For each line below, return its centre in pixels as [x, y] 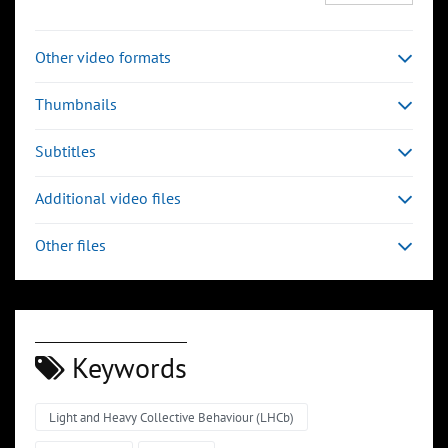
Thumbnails [76, 104]
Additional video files [108, 198]
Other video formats [103, 57]
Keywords [126, 368]
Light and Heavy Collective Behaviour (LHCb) [171, 418]
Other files [70, 245]
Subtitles [65, 151]
